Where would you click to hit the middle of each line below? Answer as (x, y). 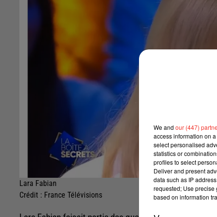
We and (164, 127)
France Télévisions (73, 195)
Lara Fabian (38, 184)
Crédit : (32, 195)
